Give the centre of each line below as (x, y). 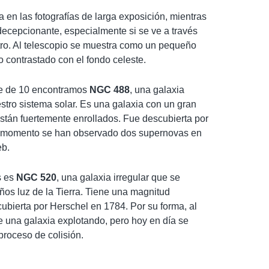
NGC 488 (110, 89)
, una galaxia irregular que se (118, 177)
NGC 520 (36, 177)
